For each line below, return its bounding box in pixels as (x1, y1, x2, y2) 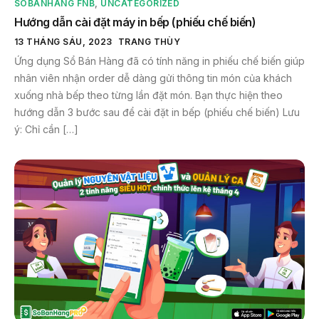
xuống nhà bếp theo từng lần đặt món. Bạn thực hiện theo (14, 88, 283, 101)
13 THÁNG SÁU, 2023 (14, 36, 113, 47)
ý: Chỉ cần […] (14, 122, 78, 135)
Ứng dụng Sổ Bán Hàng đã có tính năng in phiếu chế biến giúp (14, 54, 305, 67)
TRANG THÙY (117, 36, 181, 47)
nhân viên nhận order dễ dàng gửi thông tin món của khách (14, 71, 292, 84)
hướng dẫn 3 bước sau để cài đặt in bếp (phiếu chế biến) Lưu (14, 105, 300, 118)
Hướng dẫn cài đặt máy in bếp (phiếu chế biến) (14, 14, 256, 29)
